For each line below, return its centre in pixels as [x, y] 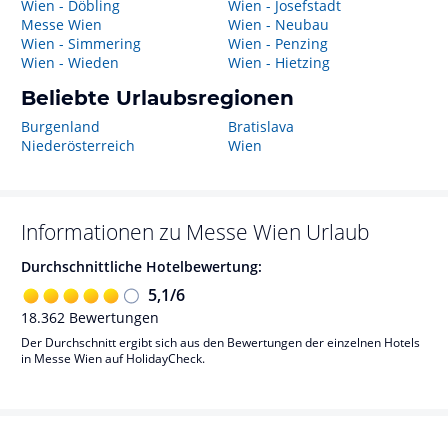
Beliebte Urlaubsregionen [157, 98]
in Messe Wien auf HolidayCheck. [113, 358]
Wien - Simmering [81, 43]
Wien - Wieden [70, 62]
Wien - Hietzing [278, 62]
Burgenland [60, 126]
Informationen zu [103, 232]
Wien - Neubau [278, 24]
